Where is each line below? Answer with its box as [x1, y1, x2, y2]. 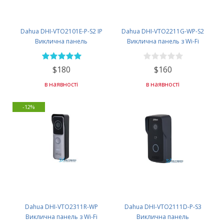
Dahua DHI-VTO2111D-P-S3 [124, 202, 201, 211]
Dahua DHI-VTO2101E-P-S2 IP [20, 27, 102, 35]
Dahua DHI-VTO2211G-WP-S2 [121, 27, 204, 35]
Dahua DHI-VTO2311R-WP [24, 202, 98, 211]
